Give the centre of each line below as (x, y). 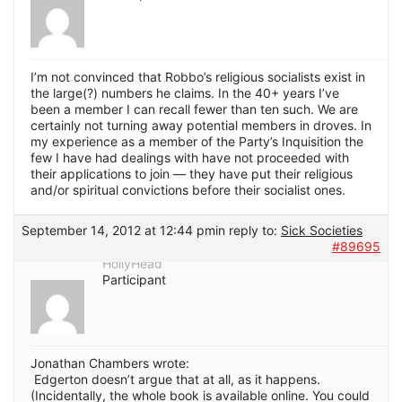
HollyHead (132, 264)
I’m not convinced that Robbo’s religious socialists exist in (198, 77)
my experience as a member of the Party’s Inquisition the (197, 142)
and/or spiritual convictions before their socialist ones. (188, 190)
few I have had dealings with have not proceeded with (190, 158)
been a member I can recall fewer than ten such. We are (194, 109)
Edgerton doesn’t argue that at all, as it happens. (175, 380)
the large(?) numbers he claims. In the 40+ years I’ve (185, 93)
